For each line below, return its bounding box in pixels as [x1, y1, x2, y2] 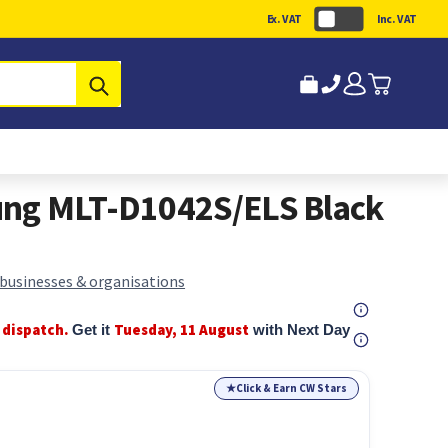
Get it [72, 321, 115, 338]
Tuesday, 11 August [114, 320, 250, 339]
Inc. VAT [377, 11, 417, 26]
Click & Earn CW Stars [236, 381, 348, 395]
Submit [109, 73, 160, 94]
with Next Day [249, 321, 351, 338]
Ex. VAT [267, 11, 302, 26]
